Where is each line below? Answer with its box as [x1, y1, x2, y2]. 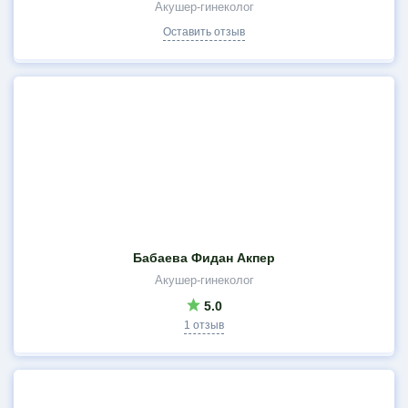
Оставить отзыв [163, 25, 245, 38]
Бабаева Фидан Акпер [133, 250, 275, 265]
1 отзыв [184, 319, 224, 331]
